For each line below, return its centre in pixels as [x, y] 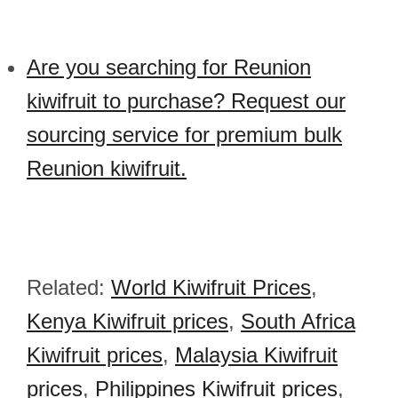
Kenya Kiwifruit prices [127, 321]
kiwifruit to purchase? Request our [186, 101]
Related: [69, 287]
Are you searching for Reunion [169, 67]
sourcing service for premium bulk [184, 135]
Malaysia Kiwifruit [256, 355]
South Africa [298, 321]
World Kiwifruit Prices [211, 287]
